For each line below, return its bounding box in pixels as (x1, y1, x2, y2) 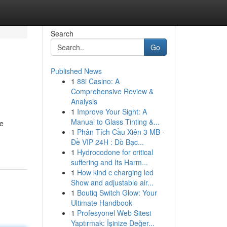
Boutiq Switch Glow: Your (77, 187, 157, 198)
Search (50, 28, 73, 39)
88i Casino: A (77, 76, 120, 86)
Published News (50, 66, 102, 76)
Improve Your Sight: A (77, 106, 147, 117)
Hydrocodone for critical (77, 147, 153, 157)
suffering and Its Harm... (70, 157, 148, 167)
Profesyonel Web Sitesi (77, 208, 151, 218)
